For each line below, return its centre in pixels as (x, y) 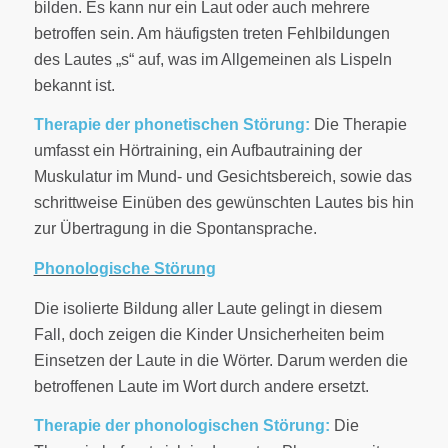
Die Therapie (360, 125)
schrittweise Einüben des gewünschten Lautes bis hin (223, 203)
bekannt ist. (74, 85)
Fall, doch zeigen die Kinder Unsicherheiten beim (208, 334)
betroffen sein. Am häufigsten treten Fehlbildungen (211, 33)
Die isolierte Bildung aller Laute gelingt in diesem (207, 308)
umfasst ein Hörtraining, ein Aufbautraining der (197, 151)
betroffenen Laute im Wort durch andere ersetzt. (201, 386)
